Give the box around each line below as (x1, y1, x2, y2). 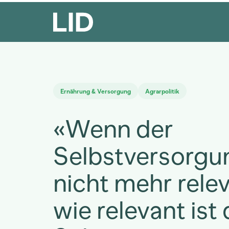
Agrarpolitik (145, 88, 179, 95)
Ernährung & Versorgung (60, 88, 131, 95)
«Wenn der (53, 114, 173, 144)
